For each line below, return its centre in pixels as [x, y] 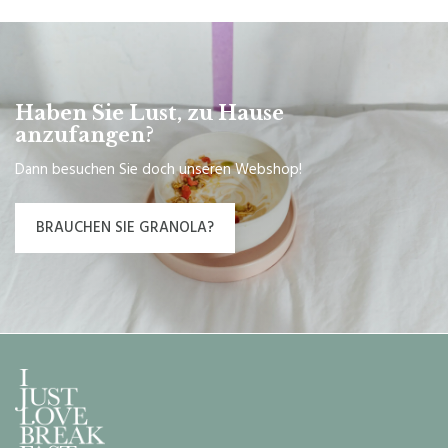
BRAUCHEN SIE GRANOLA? [125, 227]
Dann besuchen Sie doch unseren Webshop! [158, 169]
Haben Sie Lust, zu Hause [149, 113]
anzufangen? [84, 135]
